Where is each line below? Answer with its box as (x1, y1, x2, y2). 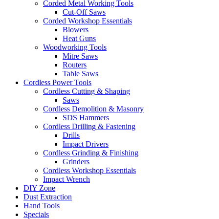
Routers (63, 61, 87, 69)
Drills (63, 131, 80, 140)
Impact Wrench (43, 175, 90, 184)
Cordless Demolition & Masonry (43, 105, 144, 113)
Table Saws (63, 69, 98, 78)
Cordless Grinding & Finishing (43, 149, 138, 157)
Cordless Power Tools (23, 78, 91, 87)
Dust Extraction (23, 193, 72, 201)
